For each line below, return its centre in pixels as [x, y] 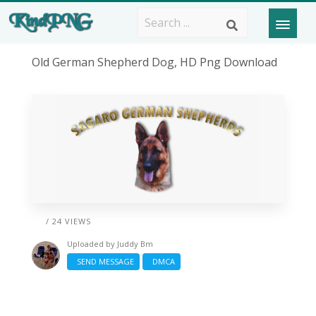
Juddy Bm [135, 243]
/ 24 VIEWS [68, 221]
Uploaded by [92, 243]
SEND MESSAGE [103, 261]
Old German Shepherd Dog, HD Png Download [154, 62]
